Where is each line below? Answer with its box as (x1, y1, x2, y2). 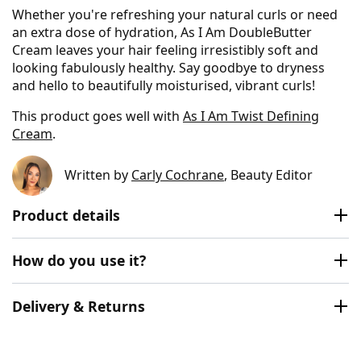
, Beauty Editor (224, 166, 313, 185)
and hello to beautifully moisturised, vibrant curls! (12, 76, 315, 94)
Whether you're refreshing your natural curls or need (12, 5, 338, 23)
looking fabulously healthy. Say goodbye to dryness (12, 58, 325, 77)
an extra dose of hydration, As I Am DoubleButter (12, 23, 312, 41)
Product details (12, 205, 120, 225)
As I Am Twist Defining (183, 106, 319, 125)
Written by (64, 166, 131, 185)
